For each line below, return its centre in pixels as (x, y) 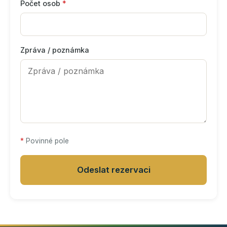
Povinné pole (46, 141)
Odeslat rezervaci (113, 170)
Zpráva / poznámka (55, 50)
